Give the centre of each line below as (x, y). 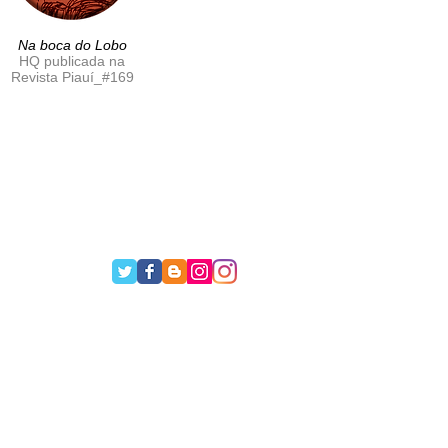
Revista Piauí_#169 (72, 77)
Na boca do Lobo (72, 45)
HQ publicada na (72, 61)
